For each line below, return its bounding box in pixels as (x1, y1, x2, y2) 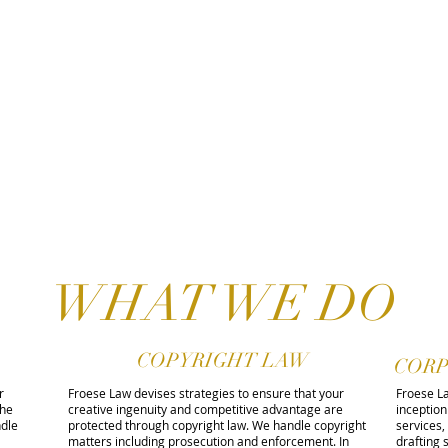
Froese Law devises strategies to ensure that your (68, 385, 344, 401)
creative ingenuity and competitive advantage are (68, 401, 343, 417)
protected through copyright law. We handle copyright (68, 417, 366, 433)
